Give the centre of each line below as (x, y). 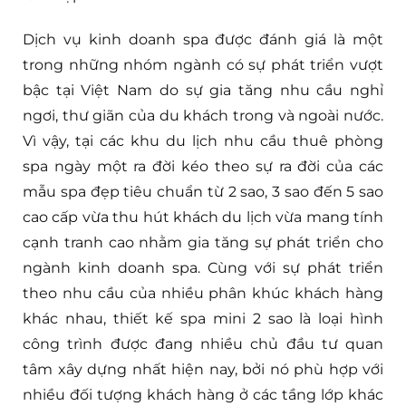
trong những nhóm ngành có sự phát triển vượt (203, 65)
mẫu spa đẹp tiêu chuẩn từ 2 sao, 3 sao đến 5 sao (203, 192)
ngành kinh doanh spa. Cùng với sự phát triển (203, 268)
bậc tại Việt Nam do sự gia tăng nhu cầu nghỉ (203, 91)
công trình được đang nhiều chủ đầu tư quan (203, 344)
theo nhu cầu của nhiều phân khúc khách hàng (203, 294)
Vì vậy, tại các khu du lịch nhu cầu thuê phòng (203, 141)
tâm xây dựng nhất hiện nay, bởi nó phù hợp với (203, 370)
